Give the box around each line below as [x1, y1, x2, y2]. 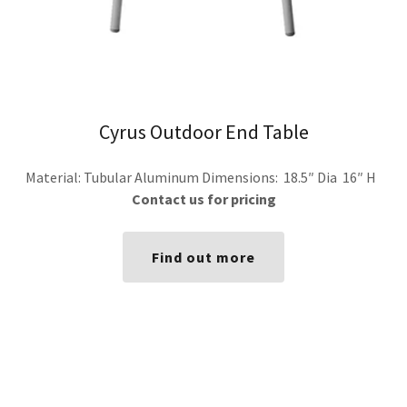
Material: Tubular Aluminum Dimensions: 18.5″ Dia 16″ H [25, 168, 382, 187]
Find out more [151, 248, 256, 267]
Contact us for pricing [131, 190, 276, 209]
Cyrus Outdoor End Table [98, 119, 309, 145]
